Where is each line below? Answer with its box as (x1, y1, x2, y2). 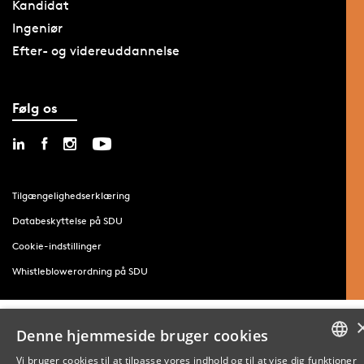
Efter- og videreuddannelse (11, 43, 180, 59)
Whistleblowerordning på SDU (11, 264, 148, 277)
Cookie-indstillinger (11, 239, 102, 252)
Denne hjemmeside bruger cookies (16, 326, 269, 345)
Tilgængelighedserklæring (11, 188, 130, 201)
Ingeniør (11, 20, 63, 37)
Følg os (11, 98, 58, 116)
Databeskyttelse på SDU (11, 214, 123, 227)
